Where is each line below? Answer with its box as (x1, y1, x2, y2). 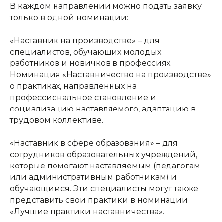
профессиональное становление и (10, 92, 156, 102)
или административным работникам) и (10, 172, 177, 182)
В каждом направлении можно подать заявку (10, 1, 202, 11)
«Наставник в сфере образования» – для (10, 138, 178, 148)
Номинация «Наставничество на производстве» (10, 69, 211, 79)
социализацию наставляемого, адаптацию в (10, 104, 196, 113)
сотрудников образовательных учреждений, (10, 149, 197, 159)
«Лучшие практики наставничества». (10, 206, 164, 216)
